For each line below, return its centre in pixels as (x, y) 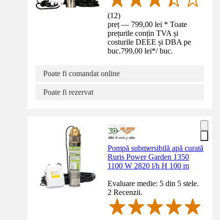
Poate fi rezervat (68, 92)
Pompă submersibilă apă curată (156, 148)
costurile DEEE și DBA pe (150, 42)
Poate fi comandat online (82, 73)
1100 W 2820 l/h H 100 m (149, 165)
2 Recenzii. (125, 192)
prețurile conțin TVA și (143, 33)
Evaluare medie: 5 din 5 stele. (153, 183)
